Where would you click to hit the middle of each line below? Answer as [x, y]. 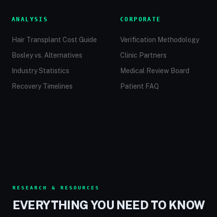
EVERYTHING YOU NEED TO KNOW [108, 205]
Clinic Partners [143, 55]
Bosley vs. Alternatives [47, 55]
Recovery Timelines [42, 86]
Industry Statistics [40, 71]
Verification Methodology [160, 40]
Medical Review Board [155, 71]
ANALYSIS [30, 19]
